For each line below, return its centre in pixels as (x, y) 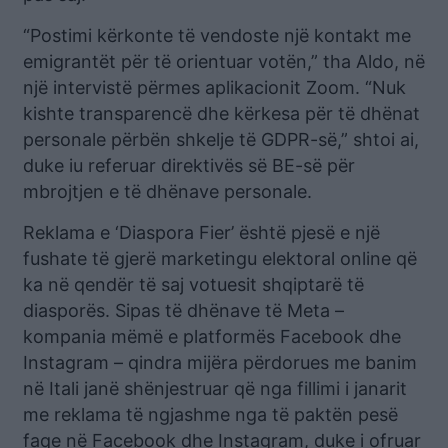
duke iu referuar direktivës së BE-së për (189, 165)
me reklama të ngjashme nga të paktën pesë (210, 414)
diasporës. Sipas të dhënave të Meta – (183, 310)
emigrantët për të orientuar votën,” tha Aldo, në (224, 61)
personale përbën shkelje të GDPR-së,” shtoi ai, (221, 139)
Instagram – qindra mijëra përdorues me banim (220, 362)
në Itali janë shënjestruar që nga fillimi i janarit (215, 388)
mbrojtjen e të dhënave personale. (167, 191)
